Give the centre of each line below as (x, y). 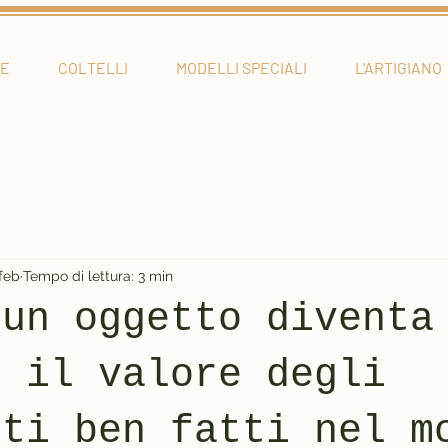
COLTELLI (93, 67)
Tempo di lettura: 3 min (98, 275)
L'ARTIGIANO (398, 67)
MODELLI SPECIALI (241, 67)
